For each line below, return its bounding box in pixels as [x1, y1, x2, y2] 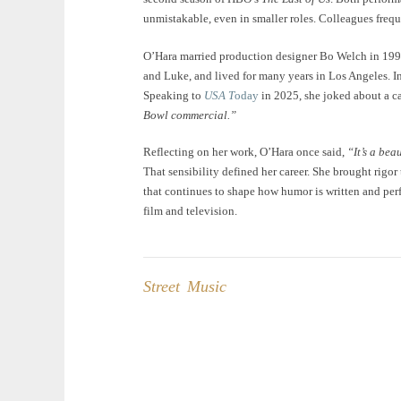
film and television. [143, 204, 237, 218]
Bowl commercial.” [143, 107, 236, 122]
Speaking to [143, 88, 204, 102]
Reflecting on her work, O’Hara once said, [143, 145, 347, 158]
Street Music [143, 277, 226, 295]
